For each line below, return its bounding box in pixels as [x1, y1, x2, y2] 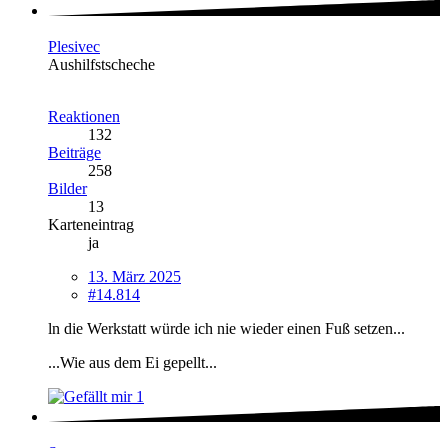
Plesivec [48, 37, 100, 55]
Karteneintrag [48, 215, 134, 233]
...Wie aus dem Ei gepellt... [48, 353, 217, 371]
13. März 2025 [88, 267, 181, 285]
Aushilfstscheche [48, 55, 155, 73]
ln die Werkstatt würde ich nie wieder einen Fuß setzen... [48, 319, 405, 337]
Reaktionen [48, 107, 120, 125]
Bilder [48, 179, 87, 197]
